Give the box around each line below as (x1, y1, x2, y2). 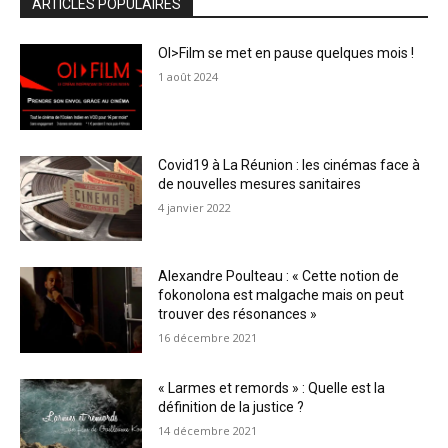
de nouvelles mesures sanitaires (158, 175, 362, 192)
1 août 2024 (158, 69, 219, 84)
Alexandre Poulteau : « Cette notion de (158, 268, 400, 285)
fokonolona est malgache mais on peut (158, 287, 405, 304)
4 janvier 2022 (158, 199, 232, 215)
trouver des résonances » (158, 306, 318, 323)
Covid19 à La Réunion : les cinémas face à (158, 156, 421, 173)
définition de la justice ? (158, 399, 305, 416)
